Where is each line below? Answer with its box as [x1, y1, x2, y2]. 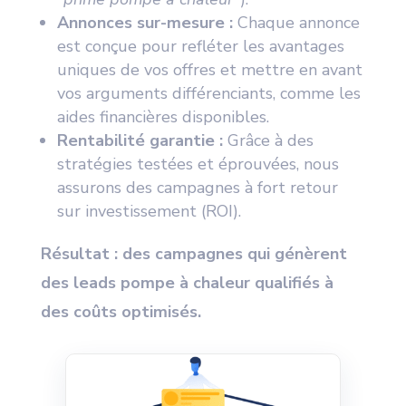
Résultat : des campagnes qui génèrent [40, 243, 347, 265]
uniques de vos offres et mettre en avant [56, 59, 362, 81]
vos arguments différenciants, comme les [56, 82, 361, 104]
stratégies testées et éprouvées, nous [56, 153, 339, 175]
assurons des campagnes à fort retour [56, 177, 338, 198]
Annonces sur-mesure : [56, 12, 233, 34]
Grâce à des [222, 130, 314, 151]
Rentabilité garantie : [56, 130, 223, 151]
